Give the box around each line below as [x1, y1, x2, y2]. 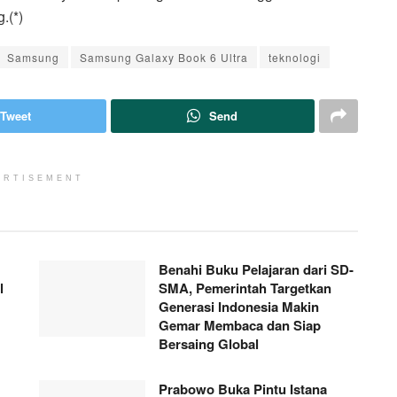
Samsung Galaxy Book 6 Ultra [80, 49, 248, 65]
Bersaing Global [159, 333, 259, 354]
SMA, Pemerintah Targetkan [159, 277, 331, 298]
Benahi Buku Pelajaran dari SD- [159, 259, 354, 279]
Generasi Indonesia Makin [159, 296, 319, 316]
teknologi [269, 49, 321, 65]
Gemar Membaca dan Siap [159, 315, 321, 335]
